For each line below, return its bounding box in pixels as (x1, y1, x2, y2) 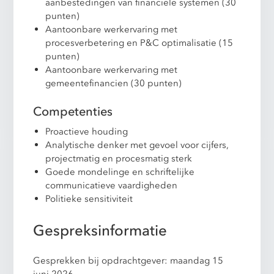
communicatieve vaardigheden (45, 179, 178, 191)
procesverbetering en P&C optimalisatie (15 (45, 36, 234, 49)
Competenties (33, 103, 113, 120)
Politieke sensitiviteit (45, 192, 133, 205)
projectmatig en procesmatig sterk (45, 152, 193, 165)
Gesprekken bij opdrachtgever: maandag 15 (33, 254, 224, 267)
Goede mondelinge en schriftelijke (45, 165, 195, 178)
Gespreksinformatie (33, 220, 168, 241)
